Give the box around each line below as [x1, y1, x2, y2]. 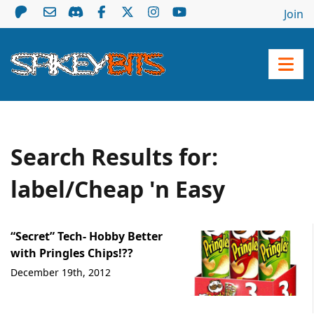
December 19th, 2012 [11, 266, 111, 280]
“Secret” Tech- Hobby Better [11, 228, 163, 245]
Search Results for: [11, 141, 218, 172]
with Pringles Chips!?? [11, 245, 134, 261]
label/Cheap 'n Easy [11, 173, 225, 204]
